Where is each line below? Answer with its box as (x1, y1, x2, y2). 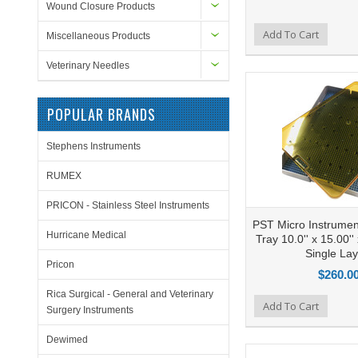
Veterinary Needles (46, 60, 129, 71)
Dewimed (46, 334, 88, 345)
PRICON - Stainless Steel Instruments (46, 200, 209, 211)
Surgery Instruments (46, 304, 133, 316)
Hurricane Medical (46, 229, 126, 241)
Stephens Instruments (46, 141, 141, 152)
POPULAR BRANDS (47, 104, 156, 125)
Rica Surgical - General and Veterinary (46, 288, 213, 300)
